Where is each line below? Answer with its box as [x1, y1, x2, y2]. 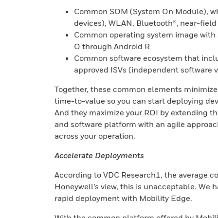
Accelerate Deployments [54, 150, 144, 160]
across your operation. [54, 131, 135, 141]
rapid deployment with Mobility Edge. [54, 193, 192, 203]
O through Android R [74, 41, 150, 51]
